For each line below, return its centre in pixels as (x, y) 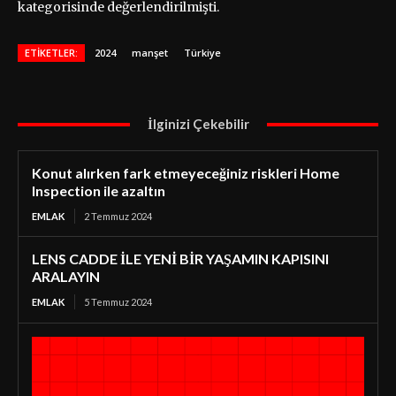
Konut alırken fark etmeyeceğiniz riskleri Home (186, 173)
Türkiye (202, 53)
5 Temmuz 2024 (118, 302)
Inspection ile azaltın (99, 191)
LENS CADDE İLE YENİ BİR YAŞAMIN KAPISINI (180, 259)
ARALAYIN (66, 277)
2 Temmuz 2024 (118, 217)
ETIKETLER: (51, 53)
